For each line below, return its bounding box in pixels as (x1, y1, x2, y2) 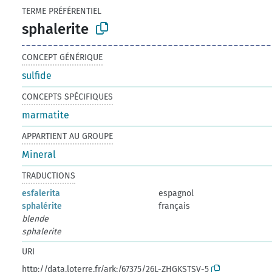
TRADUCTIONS (22, 170, 76, 181)
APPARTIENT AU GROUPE (22, 131, 114, 141)
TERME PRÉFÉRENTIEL (22, 6, 102, 16)
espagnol (158, 188, 194, 199)
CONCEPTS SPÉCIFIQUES (22, 91, 114, 102)
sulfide (22, 69, 52, 81)
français (158, 200, 191, 211)
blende (22, 213, 49, 224)
